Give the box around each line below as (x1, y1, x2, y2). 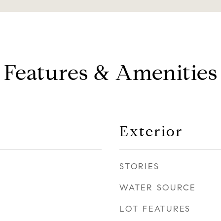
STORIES (119, 161, 160, 172)
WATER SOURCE (119, 183, 196, 193)
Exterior (119, 122, 183, 140)
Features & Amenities (3, 60, 218, 86)
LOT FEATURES (119, 204, 191, 214)
